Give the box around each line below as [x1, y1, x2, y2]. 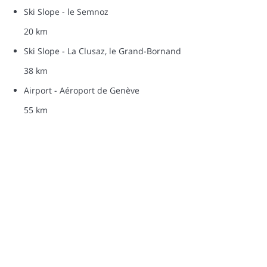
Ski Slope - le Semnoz [24, 5, 108, 17]
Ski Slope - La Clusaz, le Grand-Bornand [24, 45, 181, 57]
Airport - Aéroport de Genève [24, 84, 139, 96]
